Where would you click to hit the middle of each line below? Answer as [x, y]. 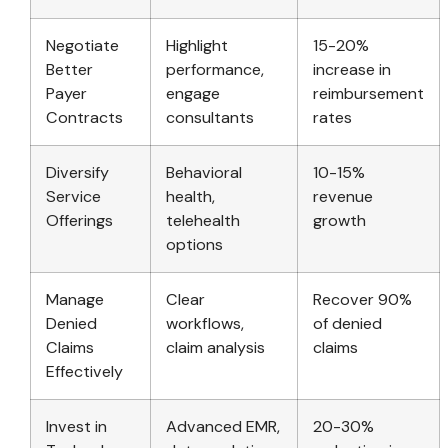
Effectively [84, 371]
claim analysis [215, 347]
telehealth [203, 220]
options [194, 244]
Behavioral [204, 172]
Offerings [79, 220]
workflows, [205, 323]
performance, [215, 69]
